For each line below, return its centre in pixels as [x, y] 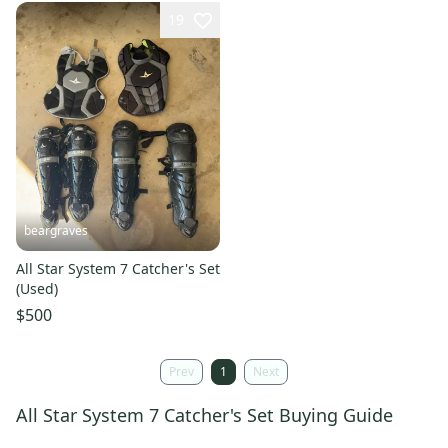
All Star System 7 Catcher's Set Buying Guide [204, 415]
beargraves [56, 231]
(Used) [37, 289]
